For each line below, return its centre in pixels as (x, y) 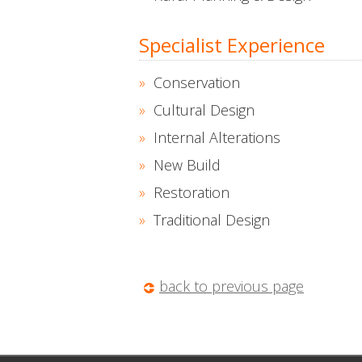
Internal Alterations (217, 137)
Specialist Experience (232, 45)
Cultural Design (204, 110)
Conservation (197, 82)
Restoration (192, 192)
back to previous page (232, 286)
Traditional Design (212, 220)
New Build (187, 165)
